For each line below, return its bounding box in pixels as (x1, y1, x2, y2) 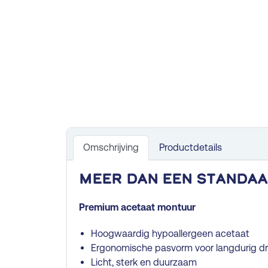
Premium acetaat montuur (79, 201, 196, 213)
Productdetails (159, 141, 222, 153)
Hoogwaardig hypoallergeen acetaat (91, 227, 249, 239)
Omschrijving (83, 141, 139, 153)
